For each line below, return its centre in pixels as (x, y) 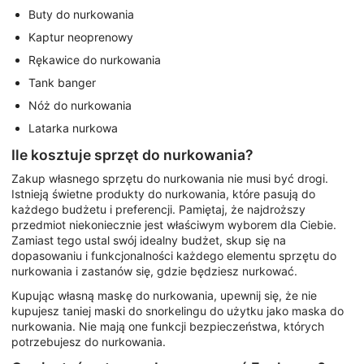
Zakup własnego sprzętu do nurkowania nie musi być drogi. (170, 179)
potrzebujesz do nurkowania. (89, 341)
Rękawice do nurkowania (95, 59)
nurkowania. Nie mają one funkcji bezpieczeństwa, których (168, 326)
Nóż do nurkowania (80, 105)
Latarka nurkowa (73, 128)
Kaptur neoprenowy (81, 37)
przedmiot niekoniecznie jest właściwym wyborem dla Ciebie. (174, 225)
